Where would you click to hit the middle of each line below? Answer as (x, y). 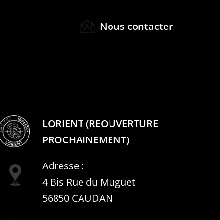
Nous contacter (137, 27)
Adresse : (63, 165)
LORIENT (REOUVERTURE (100, 123)
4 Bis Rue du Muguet (89, 182)
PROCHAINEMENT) (86, 139)
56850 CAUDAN (78, 198)
